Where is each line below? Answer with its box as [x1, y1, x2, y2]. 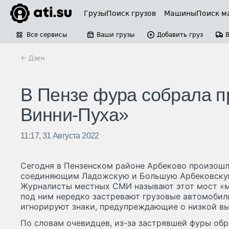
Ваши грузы [97, 31, 134, 38]
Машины [164, 9, 196, 17]
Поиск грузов [106, 9, 156, 17]
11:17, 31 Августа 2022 [20, 131, 99, 141]
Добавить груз [157, 31, 203, 38]
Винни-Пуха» [20, 104, 129, 126]
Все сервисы [27, 31, 67, 38]
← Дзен [20, 54, 45, 62]
